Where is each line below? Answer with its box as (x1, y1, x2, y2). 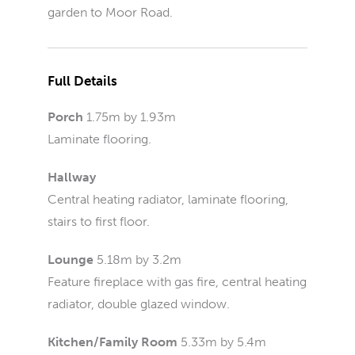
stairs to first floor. (48, 214, 150, 229)
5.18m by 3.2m (97, 252, 181, 267)
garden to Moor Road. (48, 5, 173, 20)
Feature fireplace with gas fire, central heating (48, 274, 307, 289)
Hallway (48, 170, 96, 185)
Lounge (48, 252, 94, 267)
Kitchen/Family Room (48, 334, 177, 349)
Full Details (48, 73, 117, 89)
